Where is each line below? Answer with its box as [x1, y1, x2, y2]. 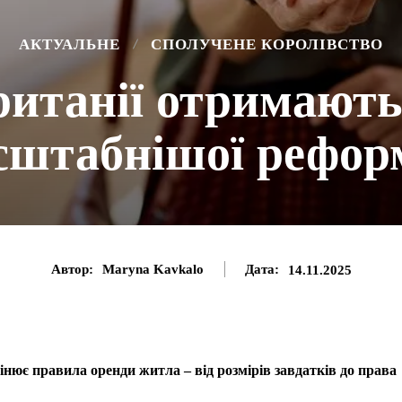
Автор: [50, 262, 93, 277]
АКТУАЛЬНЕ [19, 36, 120, 53]
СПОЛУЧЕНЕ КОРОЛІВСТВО [151, 36, 383, 53]
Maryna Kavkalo [101, 262, 204, 277]
